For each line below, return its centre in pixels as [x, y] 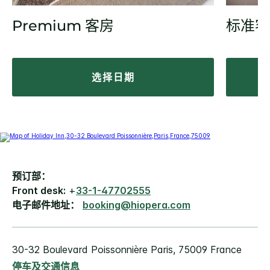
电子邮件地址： [46, 205]
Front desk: [39, 191]
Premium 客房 [63, 26]
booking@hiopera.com [137, 205]
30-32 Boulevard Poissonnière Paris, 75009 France [127, 250]
